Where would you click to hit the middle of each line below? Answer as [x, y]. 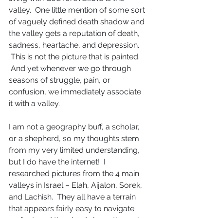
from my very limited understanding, [75, 150]
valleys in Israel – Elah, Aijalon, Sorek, [76, 185]
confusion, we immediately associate [76, 92]
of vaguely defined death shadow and [78, 22]
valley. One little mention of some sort [78, 10]
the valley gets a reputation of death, [75, 33]
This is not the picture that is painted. [75, 57]
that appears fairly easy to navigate [73, 209]
